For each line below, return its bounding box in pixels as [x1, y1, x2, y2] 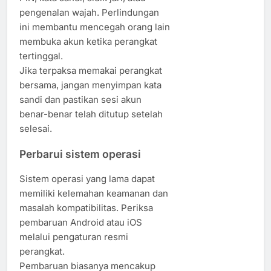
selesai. [19, 123, 52, 135]
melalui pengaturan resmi [19, 231, 128, 243]
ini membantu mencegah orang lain [19, 21, 170, 33]
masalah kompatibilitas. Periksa [19, 202, 153, 214]
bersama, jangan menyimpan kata [19, 79, 162, 91]
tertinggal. [19, 50, 63, 62]
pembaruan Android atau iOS [19, 217, 142, 229]
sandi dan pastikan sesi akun [19, 94, 142, 106]
